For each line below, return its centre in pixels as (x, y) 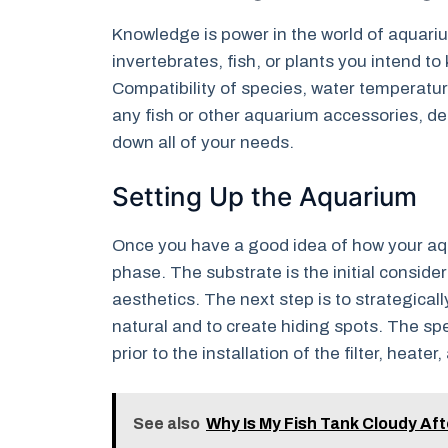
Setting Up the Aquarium (264, 197)
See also (166, 423)
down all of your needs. (203, 142)
